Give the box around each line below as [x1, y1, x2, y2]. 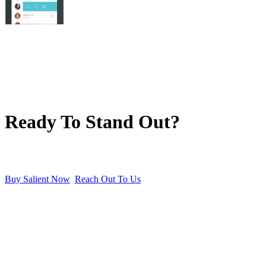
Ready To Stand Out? [5, 110, 180, 132]
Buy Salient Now [5, 173, 70, 184]
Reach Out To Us [75, 173, 141, 184]
